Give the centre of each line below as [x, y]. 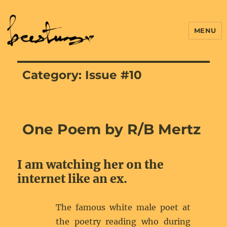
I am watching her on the [91, 164]
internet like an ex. [72, 179]
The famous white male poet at [123, 207]
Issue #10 [114, 75]
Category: [54, 75]
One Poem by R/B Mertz [112, 129]
